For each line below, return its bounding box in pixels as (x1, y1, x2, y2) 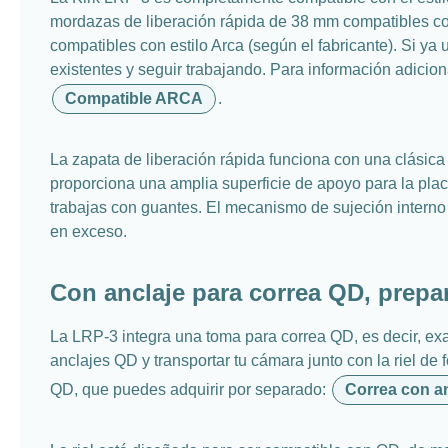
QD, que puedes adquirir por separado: (50, 380, 330, 398)
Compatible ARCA (65, 89, 203, 107)
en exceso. (50, 222, 127, 240)
